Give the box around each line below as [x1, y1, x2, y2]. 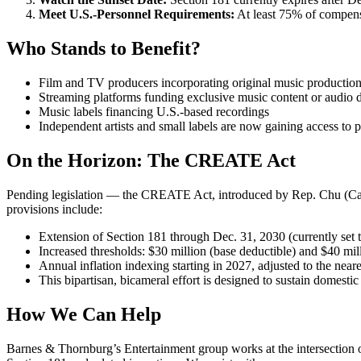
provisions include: [6, 201, 102, 216]
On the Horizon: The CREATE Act [6, 150, 296, 172]
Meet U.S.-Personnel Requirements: [39, 7, 234, 22]
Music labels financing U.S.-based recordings [39, 105, 269, 119]
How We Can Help [6, 303, 161, 325]
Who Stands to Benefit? [6, 38, 201, 60]
